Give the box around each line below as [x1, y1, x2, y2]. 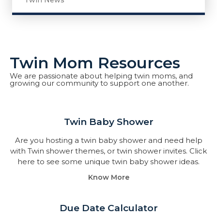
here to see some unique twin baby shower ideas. [17, 157, 200, 166]
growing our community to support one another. [10, 78, 189, 88]
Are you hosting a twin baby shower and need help [15, 136, 202, 145]
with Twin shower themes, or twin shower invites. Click [10, 146, 207, 155]
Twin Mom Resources [10, 53, 180, 72]
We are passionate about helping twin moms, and [10, 71, 193, 80]
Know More [88, 173, 129, 182]
